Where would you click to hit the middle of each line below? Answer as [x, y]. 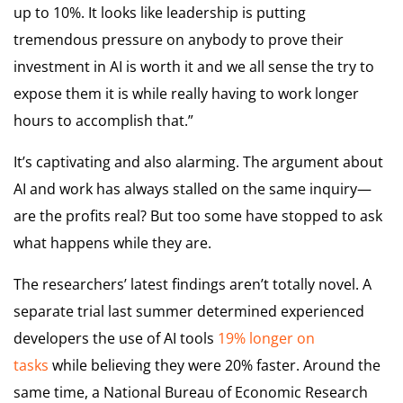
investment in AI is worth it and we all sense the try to [194, 66]
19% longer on [266, 338]
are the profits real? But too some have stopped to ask [198, 215]
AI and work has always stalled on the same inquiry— [193, 188]
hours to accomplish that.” [103, 120]
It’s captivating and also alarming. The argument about [198, 161]
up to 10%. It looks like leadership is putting [160, 12]
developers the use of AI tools [116, 338]
